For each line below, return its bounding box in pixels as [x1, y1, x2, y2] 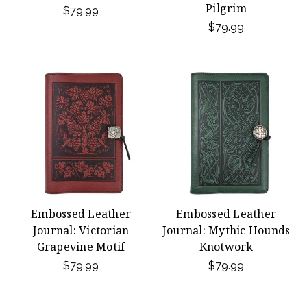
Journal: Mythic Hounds [162, 223, 291, 238]
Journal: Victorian [32, 223, 130, 238]
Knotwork [199, 239, 254, 254]
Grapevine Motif [36, 239, 125, 254]
